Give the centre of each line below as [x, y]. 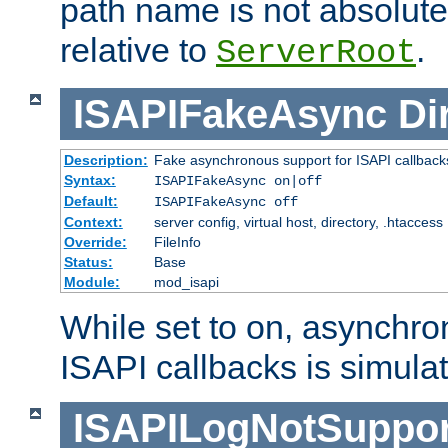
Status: [88, 262]
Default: [90, 201]
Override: [95, 242]
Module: [91, 282]
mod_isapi [186, 282]
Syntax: [89, 180]
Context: [93, 222]
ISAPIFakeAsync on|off [237, 181]
